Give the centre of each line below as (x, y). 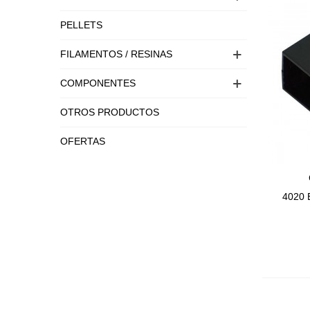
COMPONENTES (98, 83)
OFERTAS (83, 141)
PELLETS (81, 25)
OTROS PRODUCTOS (110, 112)
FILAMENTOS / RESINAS (116, 54)
